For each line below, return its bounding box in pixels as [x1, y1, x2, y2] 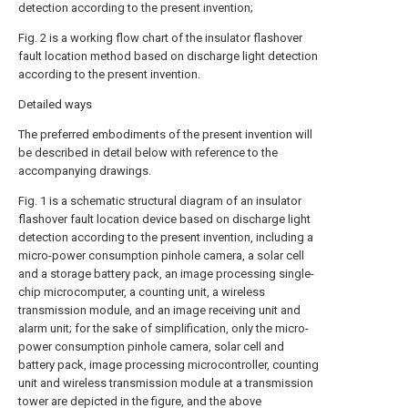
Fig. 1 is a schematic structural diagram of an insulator [18, 194, 301, 208]
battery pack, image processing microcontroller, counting [18, 358, 319, 372]
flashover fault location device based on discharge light [18, 212, 311, 226]
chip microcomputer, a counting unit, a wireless [18, 285, 265, 299]
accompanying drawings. [18, 164, 151, 178]
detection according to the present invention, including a [18, 230, 313, 244]
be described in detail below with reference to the [18, 146, 278, 159]
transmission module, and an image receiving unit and [18, 303, 301, 317]
